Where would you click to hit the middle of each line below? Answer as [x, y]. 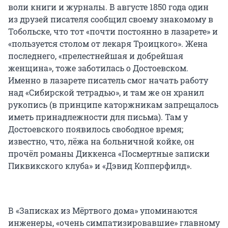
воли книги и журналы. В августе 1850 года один [108, 7]
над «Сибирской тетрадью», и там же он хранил [106, 93]
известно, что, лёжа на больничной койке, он [101, 141]
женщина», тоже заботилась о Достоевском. [98, 68]
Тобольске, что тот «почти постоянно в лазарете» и [113, 32]
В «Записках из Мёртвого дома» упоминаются [103, 211]
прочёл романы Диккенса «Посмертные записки [109, 154]
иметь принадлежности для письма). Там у [98, 117]
